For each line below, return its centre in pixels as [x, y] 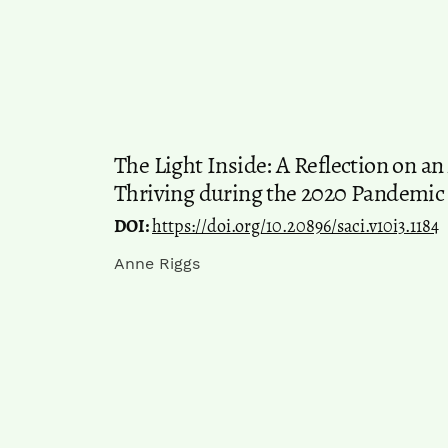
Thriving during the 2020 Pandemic [279, 193]
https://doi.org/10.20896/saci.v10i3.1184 [295, 226]
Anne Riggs [157, 264]
